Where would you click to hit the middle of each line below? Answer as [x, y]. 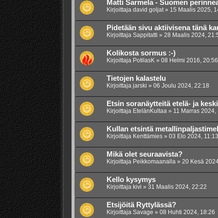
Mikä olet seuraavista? [144, 154]
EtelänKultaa [150, 111]
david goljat [148, 10]
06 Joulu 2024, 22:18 [181, 86]
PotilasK [144, 61]
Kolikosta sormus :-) [141, 53]
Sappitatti [145, 35]
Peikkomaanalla [154, 162]
